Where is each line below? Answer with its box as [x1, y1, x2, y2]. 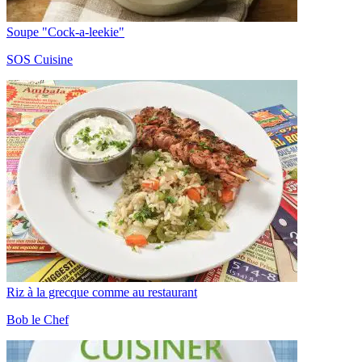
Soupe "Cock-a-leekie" [6, 24, 124, 39]
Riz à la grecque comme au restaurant [6, 284, 197, 299]
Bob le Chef [6, 312, 69, 326]
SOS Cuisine [6, 52, 73, 66]
